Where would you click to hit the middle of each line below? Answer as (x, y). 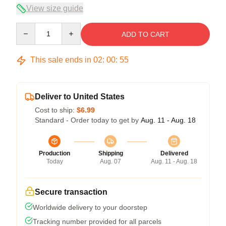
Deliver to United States (80, 97)
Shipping (110, 153)
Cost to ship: (56, 110)
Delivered (174, 153)
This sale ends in (61, 60)
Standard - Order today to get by (88, 120)
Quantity (29, 27)
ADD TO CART (145, 34)
